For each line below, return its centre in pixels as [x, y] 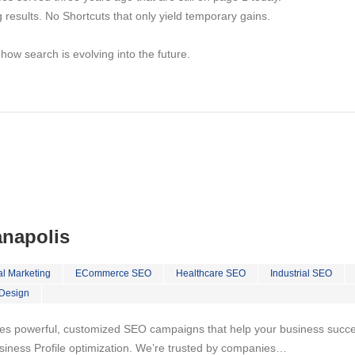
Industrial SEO [301, 273]
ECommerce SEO [113, 273]
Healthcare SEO [211, 273]
